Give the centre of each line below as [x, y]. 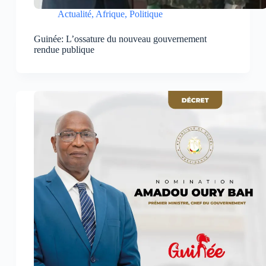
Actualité [74, 14]
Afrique [110, 14]
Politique [146, 14]
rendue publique [64, 50]
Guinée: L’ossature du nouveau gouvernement [120, 39]
